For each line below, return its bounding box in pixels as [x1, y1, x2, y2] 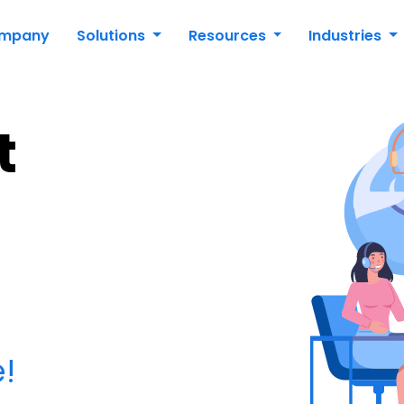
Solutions [76, 25, 149, 46]
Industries [308, 25, 386, 46]
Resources [188, 25, 270, 46]
